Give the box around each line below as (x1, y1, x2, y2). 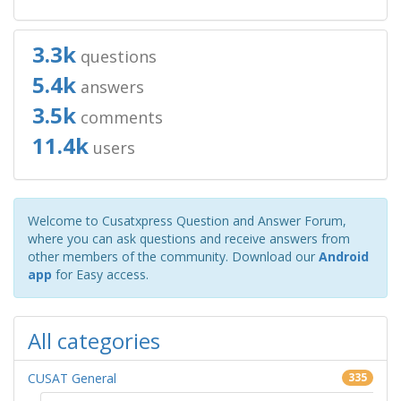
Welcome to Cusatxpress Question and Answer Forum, (28, 212, 346, 229)
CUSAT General (28, 370, 116, 387)
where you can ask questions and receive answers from (28, 230, 350, 247)
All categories (28, 326, 160, 355)
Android (319, 248, 369, 265)
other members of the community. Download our (28, 248, 319, 265)
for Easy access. (52, 266, 149, 283)
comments (76, 107, 163, 128)
